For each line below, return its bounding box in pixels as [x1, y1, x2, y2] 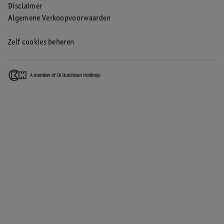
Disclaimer [8, 2, 42, 10]
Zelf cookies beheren [8, 38, 74, 46]
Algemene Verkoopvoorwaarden [8, 14, 111, 22]
